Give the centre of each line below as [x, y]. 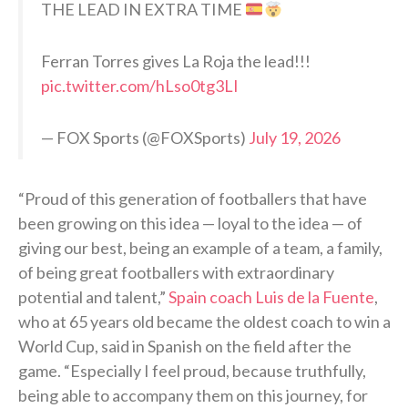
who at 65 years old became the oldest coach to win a [204, 322]
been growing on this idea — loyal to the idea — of [190, 224]
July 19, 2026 [295, 138]
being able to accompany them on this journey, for [193, 396]
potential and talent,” [93, 297]
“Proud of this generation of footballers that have [193, 199]
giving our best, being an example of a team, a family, [200, 248]
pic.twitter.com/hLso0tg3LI [140, 86]
